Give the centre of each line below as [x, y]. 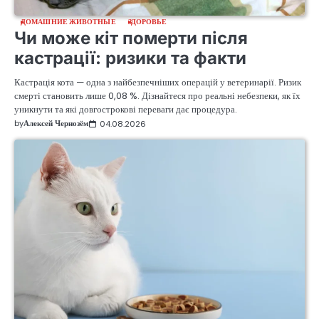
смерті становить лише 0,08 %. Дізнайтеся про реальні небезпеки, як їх [157, 96]
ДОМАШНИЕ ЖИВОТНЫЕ [68, 22]
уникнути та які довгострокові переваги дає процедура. [126, 110]
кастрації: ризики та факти [130, 58]
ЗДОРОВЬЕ [147, 22]
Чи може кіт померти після [131, 38]
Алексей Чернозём [56, 124]
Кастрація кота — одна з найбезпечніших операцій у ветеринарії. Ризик [158, 83]
